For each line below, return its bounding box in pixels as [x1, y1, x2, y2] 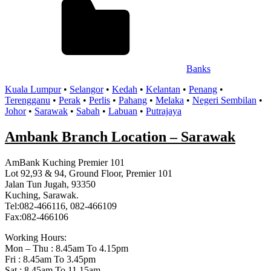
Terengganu [5, 95, 50, 106]
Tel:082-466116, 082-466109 [5, 201, 117, 212]
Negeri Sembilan [192, 95, 256, 106]
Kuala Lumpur [5, 84, 61, 95]
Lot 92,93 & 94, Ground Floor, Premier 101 [5, 168, 172, 179]
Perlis [89, 95, 110, 106]
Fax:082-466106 [5, 212, 68, 223]
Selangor [70, 84, 103, 95]
